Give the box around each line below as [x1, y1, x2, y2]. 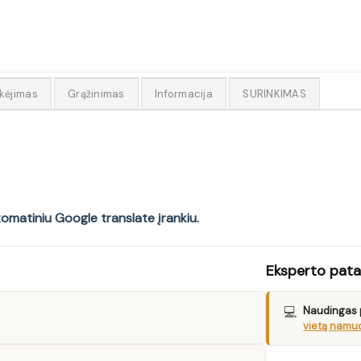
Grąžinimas [68, 87, 125, 102]
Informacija [155, 87, 213, 102]
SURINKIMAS [243, 87, 306, 102]
